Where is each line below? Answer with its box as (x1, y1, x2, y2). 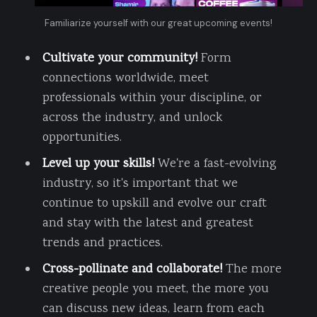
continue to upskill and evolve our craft (42, 194, 267, 213)
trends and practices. (42, 234, 163, 253)
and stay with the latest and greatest (42, 214, 253, 233)
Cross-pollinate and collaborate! (42, 260, 222, 279)
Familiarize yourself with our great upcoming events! (45, 16, 272, 29)
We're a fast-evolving (154, 154, 277, 173)
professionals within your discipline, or (42, 88, 262, 108)
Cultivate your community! (42, 49, 197, 68)
